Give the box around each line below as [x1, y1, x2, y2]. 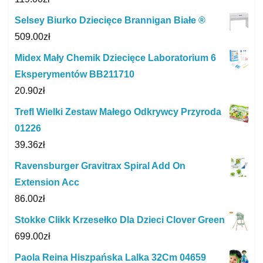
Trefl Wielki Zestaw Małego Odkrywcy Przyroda [15, 106, 221, 117]
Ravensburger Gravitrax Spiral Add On [15, 160, 186, 171]
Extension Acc [15, 177, 79, 187]
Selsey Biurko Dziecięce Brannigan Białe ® [15, 15, 205, 25]
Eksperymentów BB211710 [15, 69, 134, 79]
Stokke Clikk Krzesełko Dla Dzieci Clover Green [15, 214, 225, 225]
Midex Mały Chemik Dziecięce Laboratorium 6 [15, 52, 216, 63]
